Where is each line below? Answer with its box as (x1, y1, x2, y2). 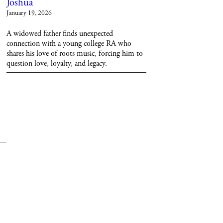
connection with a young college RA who (6, 39, 131, 48)
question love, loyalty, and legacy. (6, 59, 107, 68)
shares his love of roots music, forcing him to (6, 49, 143, 58)
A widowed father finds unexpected (6, 29, 113, 38)
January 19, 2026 (6, 9, 52, 17)
